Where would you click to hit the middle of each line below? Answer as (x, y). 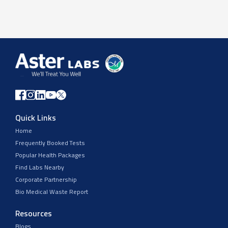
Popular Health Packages (50, 155)
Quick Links (36, 118)
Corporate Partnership (46, 180)
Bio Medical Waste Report (52, 192)
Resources (34, 214)
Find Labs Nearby (40, 168)
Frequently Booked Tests (50, 143)
